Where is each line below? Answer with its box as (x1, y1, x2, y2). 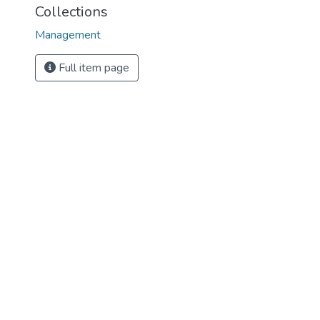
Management (35, 27, 101, 43)
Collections (35, 2, 108, 21)
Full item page (56, 60, 129, 76)
